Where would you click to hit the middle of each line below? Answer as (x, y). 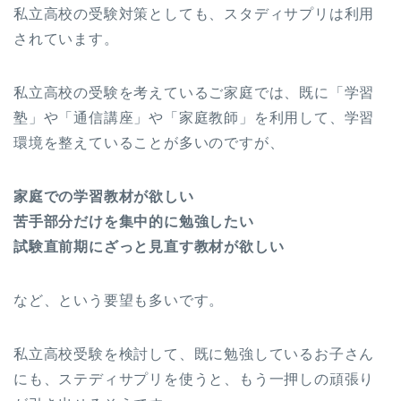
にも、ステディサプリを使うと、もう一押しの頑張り (194, 379)
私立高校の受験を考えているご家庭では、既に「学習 (194, 92)
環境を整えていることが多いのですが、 (149, 142)
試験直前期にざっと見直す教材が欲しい (149, 246)
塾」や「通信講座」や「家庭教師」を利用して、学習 (194, 117)
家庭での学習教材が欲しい (104, 196)
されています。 (66, 38)
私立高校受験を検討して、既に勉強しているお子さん (194, 354)
